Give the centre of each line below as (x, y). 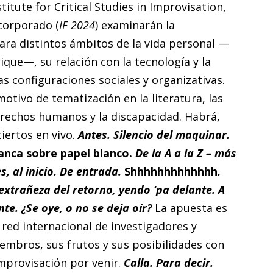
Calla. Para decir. (167, 262)
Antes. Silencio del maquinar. (154, 134)
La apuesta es (191, 207)
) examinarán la (135, 25)
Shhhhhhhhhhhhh (171, 171)
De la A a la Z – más (184, 153)
